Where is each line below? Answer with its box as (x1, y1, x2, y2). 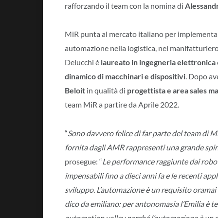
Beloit (65, 86, 85, 95)
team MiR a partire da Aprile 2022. (65, 100, 179, 109)
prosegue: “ (65, 156, 102, 166)
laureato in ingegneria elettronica (101, 57, 216, 67)
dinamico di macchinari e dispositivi (65, 72, 185, 81)
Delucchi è (65, 57, 101, 67)
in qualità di (85, 86, 127, 95)
